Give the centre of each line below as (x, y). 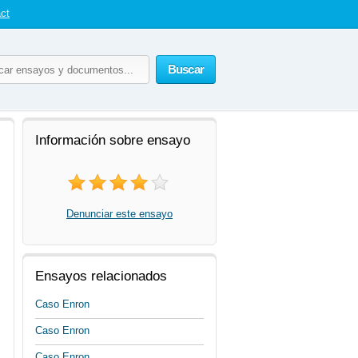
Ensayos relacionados (101, 276)
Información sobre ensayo (113, 140)
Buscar (185, 69)
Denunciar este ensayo (119, 214)
